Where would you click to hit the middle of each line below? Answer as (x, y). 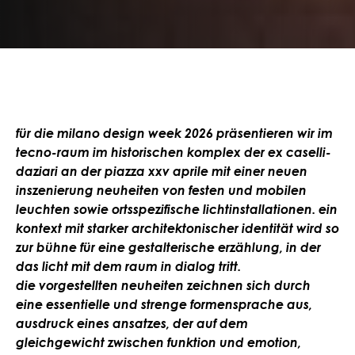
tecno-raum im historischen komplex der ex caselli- (174, 153)
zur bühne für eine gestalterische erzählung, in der (168, 248)
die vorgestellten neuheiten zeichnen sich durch (163, 286)
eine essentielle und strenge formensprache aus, (164, 305)
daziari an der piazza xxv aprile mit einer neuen (162, 172)
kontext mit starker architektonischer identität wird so (177, 229)
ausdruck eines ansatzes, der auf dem (132, 324)
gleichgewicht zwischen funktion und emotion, (158, 343)
